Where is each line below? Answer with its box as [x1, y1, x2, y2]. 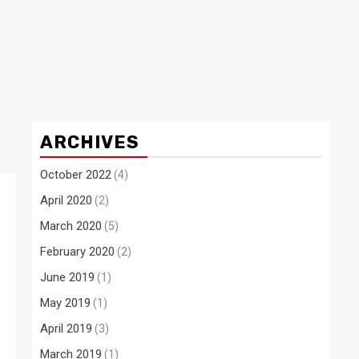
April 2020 [40, 193, 92, 208]
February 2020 [40, 244, 115, 260]
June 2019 [40, 270, 95, 285]
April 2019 [40, 321, 92, 337]
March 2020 [40, 219, 102, 234]
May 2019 [40, 296, 91, 311]
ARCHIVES [40, 131, 139, 154]
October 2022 [40, 167, 111, 183]
